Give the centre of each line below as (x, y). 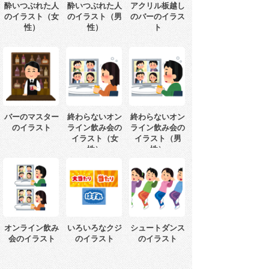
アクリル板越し (158, 6)
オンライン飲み (32, 228)
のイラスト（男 (95, 17)
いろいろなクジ (95, 228)
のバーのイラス (158, 17)
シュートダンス (158, 228)
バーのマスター (32, 117)
